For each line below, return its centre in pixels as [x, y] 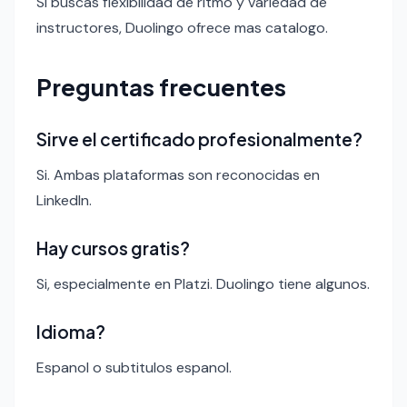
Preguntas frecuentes [161, 87]
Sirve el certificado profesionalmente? [199, 139]
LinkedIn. [64, 201]
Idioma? [71, 332]
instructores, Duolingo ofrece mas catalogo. [182, 28]
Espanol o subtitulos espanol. [134, 368]
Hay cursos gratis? [113, 248]
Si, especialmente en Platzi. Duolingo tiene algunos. [203, 284]
